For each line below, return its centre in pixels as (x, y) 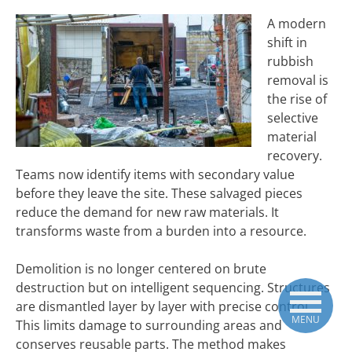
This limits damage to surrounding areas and (149, 325)
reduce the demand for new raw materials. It (147, 212)
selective (293, 118)
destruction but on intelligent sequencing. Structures (173, 288)
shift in (287, 42)
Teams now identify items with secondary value (155, 174)
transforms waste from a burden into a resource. (161, 231)
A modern (297, 24)
